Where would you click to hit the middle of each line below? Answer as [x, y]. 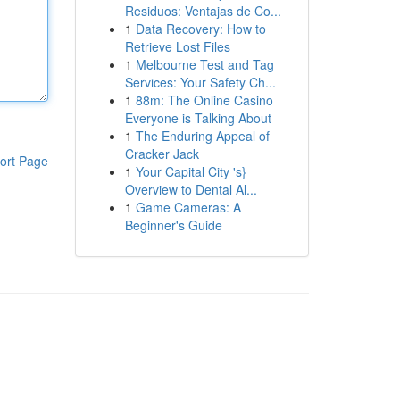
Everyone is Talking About [198, 118]
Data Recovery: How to [200, 29]
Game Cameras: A [188, 207]
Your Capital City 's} [191, 171]
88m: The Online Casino [204, 100]
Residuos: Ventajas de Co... [203, 11]
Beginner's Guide [173, 225]
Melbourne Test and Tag [204, 64]
